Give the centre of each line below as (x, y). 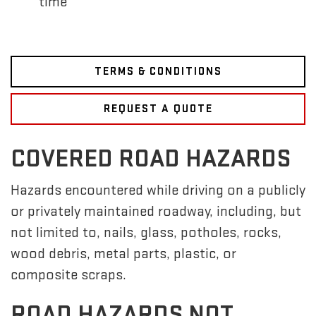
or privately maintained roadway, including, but (156, 212)
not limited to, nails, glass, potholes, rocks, (146, 233)
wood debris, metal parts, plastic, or (123, 254)
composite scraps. (68, 275)
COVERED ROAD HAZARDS (151, 159)
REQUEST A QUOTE (158, 109)
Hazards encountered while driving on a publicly (158, 190)
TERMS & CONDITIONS (158, 71)
